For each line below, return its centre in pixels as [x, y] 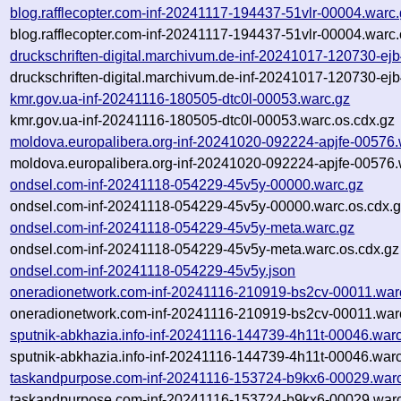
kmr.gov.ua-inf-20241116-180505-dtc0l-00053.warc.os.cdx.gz [203, 120]
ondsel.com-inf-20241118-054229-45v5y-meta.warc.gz [183, 227]
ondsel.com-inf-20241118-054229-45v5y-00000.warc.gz [187, 184]
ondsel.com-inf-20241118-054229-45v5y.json [153, 270]
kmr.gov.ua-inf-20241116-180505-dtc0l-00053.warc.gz [180, 98]
